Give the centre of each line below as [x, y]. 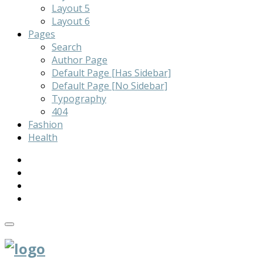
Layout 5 [71, 8]
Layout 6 [71, 21]
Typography [79, 98]
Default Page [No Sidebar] [109, 85]
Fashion [45, 124]
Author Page [80, 60]
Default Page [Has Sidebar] [111, 73]
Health [43, 137]
